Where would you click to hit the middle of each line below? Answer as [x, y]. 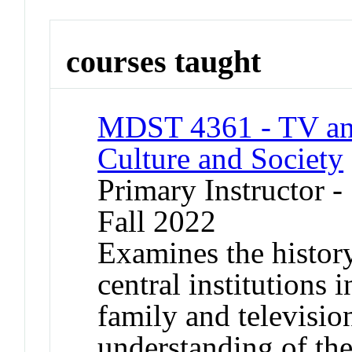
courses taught [164, 62]
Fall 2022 [157, 221]
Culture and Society [221, 158]
